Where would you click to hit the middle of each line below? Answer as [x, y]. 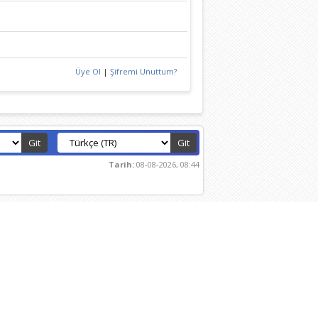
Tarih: [121, 164]
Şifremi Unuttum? [143, 71]
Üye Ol [88, 71]
